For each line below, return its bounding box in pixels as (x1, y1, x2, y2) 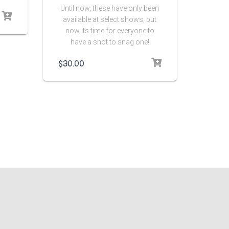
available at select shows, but (63, 15, 157, 24)
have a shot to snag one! (70, 37, 149, 46)
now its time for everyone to (65, 26, 154, 35)
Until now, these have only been (60, 4, 159, 12)
